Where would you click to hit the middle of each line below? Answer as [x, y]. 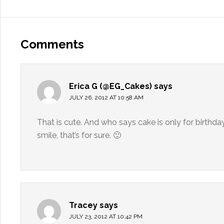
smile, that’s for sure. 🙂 [79, 135]
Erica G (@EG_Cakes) [110, 86]
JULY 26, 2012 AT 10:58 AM [106, 97]
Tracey [83, 205]
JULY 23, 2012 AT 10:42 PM [106, 216]
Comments [52, 44]
